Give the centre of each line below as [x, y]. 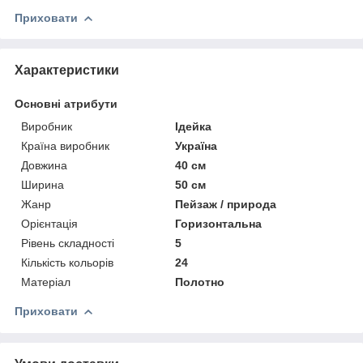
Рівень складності [68, 243]
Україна [196, 145]
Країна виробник [65, 145]
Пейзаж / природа [226, 204]
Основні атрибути [66, 103]
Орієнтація [49, 223]
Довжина [44, 165]
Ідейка [194, 126]
